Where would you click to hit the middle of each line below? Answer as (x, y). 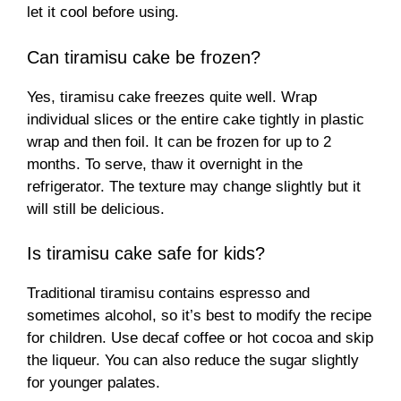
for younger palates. (94, 383)
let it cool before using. (103, 13)
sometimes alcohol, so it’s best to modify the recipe (199, 316)
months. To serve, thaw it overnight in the (165, 164)
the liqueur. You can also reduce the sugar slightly (193, 361)
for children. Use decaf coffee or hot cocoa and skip (200, 338)
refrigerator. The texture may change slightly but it (194, 186)
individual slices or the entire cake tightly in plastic (196, 119)
